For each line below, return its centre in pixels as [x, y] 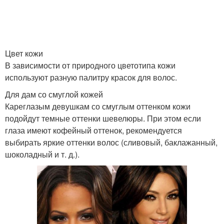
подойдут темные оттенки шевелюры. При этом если [103, 118]
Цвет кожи [24, 53]
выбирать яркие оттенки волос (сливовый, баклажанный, [111, 142]
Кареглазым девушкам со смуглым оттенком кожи [98, 106]
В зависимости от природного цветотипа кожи [90, 65]
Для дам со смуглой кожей [54, 94]
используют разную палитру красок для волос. [91, 77]
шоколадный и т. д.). [42, 154]
